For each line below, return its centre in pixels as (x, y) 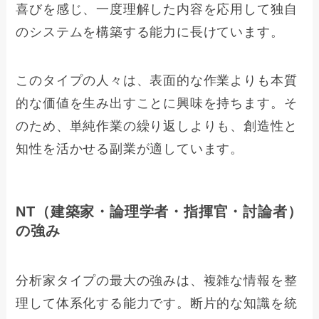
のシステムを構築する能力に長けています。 (150, 32)
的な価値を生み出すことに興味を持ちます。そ (157, 103)
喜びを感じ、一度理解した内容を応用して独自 (157, 10)
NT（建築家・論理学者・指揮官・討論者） (159, 212)
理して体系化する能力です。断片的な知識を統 (157, 303)
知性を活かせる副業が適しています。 (130, 149)
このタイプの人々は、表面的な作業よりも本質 (157, 80)
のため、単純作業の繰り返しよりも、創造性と (157, 126)
